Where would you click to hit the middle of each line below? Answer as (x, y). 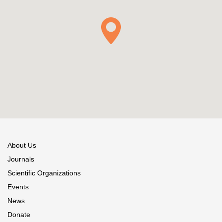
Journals (21, 159)
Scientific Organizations (44, 173)
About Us (22, 145)
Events (18, 187)
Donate (19, 214)
